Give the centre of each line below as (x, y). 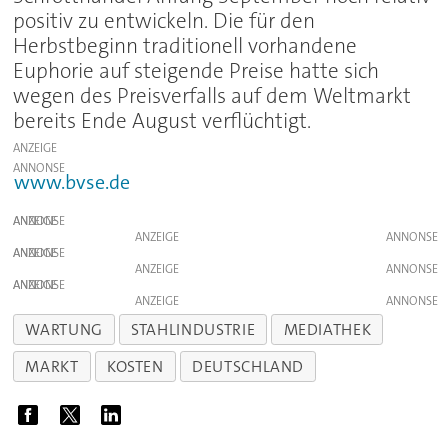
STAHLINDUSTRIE (193, 329)
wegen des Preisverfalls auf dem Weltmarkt (212, 96)
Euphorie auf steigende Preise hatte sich (196, 71)
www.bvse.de (71, 182)
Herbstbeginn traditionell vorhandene (185, 46)
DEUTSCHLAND (248, 366)
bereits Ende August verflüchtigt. (162, 121)
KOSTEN (135, 366)
